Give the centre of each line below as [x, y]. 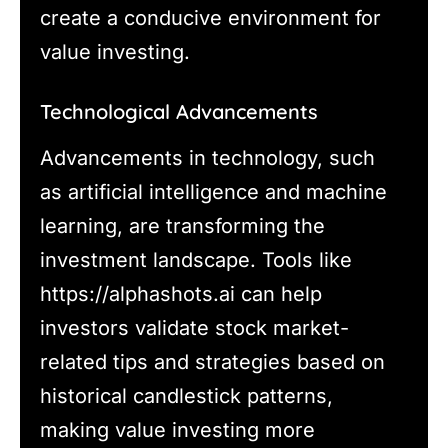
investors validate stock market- [194, 327]
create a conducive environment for [210, 17]
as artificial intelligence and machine [213, 191]
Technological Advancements [179, 111]
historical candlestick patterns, [186, 395]
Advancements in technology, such [207, 157]
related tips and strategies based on [212, 361]
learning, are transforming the [182, 225]
